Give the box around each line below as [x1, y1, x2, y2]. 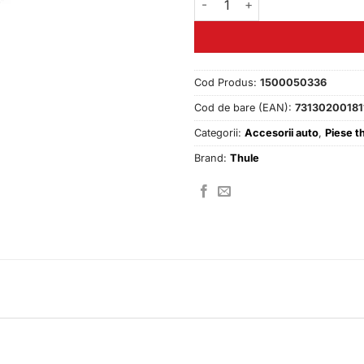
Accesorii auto [245, 126, 318, 139]
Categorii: [194, 126, 245, 139]
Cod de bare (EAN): [194, 101, 295, 114]
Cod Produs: [194, 76, 260, 89]
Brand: [194, 151, 230, 164]
